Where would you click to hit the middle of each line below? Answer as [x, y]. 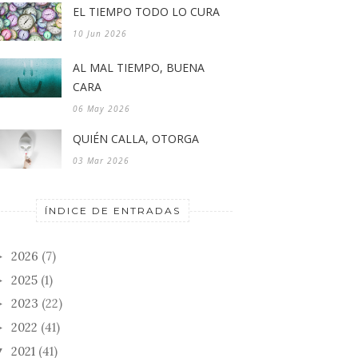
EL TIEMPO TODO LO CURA [146, 12]
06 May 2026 [101, 109]
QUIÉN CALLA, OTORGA [136, 139]
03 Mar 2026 [101, 161]
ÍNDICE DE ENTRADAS [113, 210]
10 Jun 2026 [100, 34]
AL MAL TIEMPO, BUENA [139, 68]
